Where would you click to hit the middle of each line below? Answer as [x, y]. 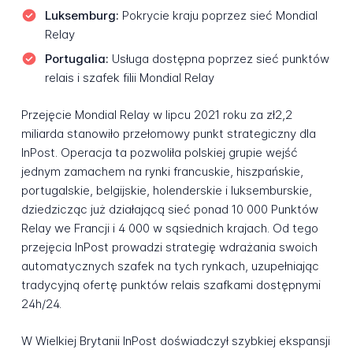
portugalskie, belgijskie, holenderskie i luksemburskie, [166, 190]
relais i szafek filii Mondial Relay [129, 78]
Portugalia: [76, 59]
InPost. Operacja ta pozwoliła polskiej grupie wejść [159, 152]
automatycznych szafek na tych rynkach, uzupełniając [170, 266]
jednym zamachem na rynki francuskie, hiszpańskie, [162, 171]
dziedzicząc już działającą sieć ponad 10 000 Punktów [169, 209]
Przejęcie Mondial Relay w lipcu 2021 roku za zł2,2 [156, 115]
